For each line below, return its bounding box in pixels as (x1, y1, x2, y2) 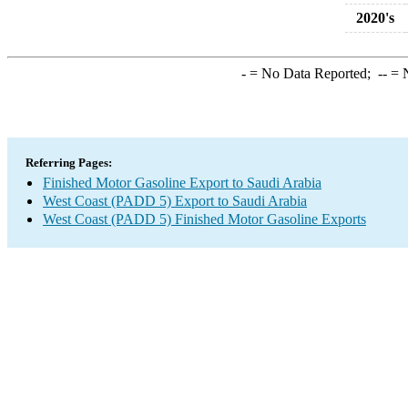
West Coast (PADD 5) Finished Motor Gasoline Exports (43, 211, 366, 227)
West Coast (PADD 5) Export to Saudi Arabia (43, 193, 307, 209)
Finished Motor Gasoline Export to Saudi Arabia (43, 175, 321, 190)
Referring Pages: (25, 156, 112, 169)
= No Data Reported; (245, 66, 378, 81)
